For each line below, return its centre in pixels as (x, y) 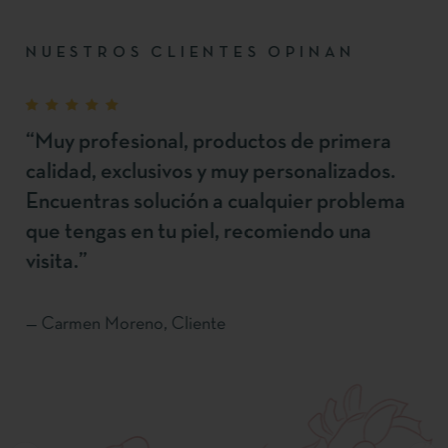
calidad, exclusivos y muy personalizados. (200, 173)
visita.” (46, 263)
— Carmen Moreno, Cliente (115, 325)
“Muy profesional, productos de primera (198, 143)
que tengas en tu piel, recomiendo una (188, 233)
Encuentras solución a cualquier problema (205, 203)
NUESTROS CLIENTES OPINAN (180, 53)
